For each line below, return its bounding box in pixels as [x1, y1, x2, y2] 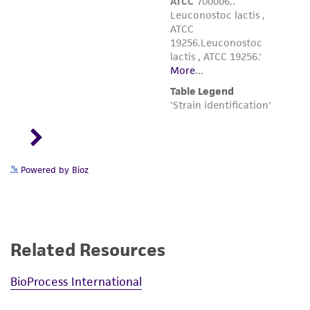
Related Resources [10, 239, 165, 262]
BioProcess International [10, 273, 142, 289]
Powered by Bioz [18, 164, 89, 176]
